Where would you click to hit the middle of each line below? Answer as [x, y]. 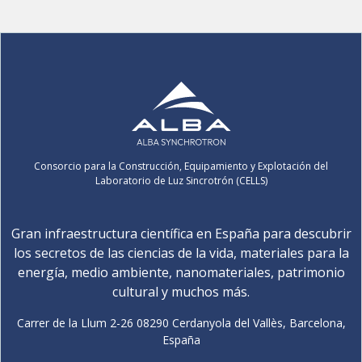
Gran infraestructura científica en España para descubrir [181, 233]
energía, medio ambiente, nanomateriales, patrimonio [181, 272]
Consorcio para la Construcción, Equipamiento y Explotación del [181, 166]
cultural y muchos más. [181, 291]
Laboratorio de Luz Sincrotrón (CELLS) [181, 180]
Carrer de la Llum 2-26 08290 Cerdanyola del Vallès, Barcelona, [181, 322]
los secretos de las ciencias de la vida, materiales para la [181, 253]
